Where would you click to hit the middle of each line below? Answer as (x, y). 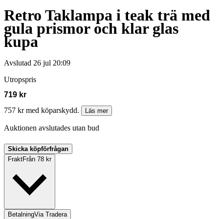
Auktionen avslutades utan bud (52, 128)
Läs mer (97, 111)
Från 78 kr (37, 159)
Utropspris (20, 80)
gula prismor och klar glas (91, 28)
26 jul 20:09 (52, 63)
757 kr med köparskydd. (43, 110)
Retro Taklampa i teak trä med (107, 15)
